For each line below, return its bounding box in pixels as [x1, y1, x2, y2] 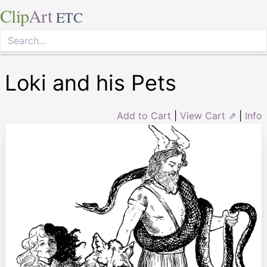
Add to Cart [117, 110, 171, 122]
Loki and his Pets [5, 70, 176, 96]
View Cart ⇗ [180, 110, 236, 122]
